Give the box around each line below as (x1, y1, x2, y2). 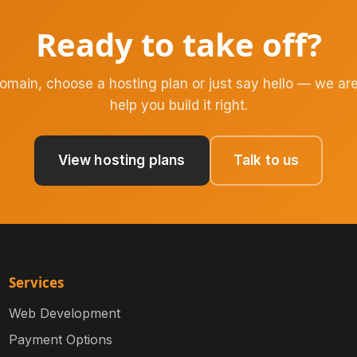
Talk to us (233, 152, 300, 169)
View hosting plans (57, 152, 186, 169)
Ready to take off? (35, 22, 322, 67)
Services (8, 273, 64, 292)
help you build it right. (109, 97, 248, 114)
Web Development (8, 305, 120, 322)
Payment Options (8, 331, 112, 348)
